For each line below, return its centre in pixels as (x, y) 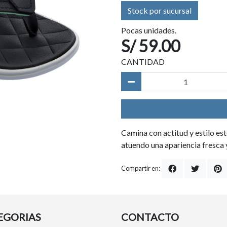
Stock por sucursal (160, 10)
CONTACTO (150, 217)
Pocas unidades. (149, 30)
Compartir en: (141, 168)
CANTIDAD (143, 62)
